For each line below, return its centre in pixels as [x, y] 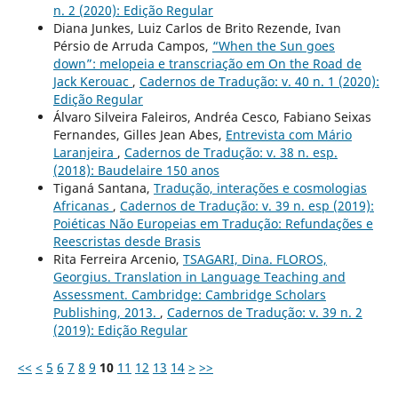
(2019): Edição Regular [120, 330]
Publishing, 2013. [106, 313]
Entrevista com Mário [288, 135]
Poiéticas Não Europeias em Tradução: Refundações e [213, 224]
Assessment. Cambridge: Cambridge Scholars [189, 295]
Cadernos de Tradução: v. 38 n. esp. [231, 153]
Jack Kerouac [92, 82]
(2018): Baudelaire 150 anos [136, 171]
